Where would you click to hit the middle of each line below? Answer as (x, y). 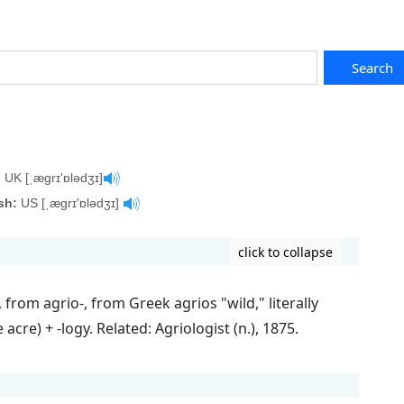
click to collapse (285, 252)
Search (372, 68)
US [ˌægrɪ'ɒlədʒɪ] (70, 203)
